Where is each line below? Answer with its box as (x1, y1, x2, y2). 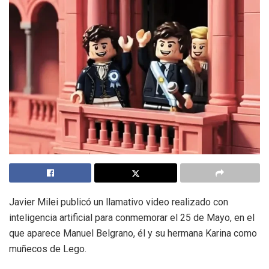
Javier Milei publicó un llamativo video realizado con (9, 196, 228, 208)
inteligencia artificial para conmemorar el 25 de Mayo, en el (9, 212, 255, 224)
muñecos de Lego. (9, 243, 86, 255)
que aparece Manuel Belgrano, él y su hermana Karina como (9, 228, 257, 240)
